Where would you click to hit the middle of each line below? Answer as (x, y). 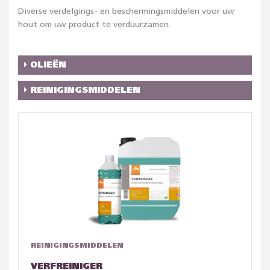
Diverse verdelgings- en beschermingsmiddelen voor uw (126, 11)
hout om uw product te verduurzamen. (94, 25)
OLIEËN (47, 65)
